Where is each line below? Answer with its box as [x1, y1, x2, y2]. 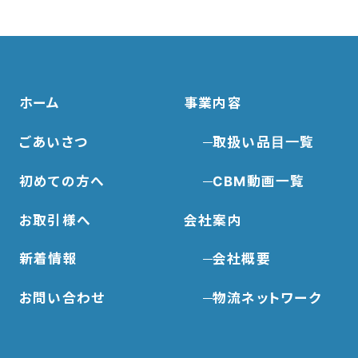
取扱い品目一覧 [212, 133, 315, 150]
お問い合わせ [18, 290, 105, 307]
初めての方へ [18, 173, 105, 189]
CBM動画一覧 [212, 173, 305, 189]
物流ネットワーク [212, 290, 321, 307]
